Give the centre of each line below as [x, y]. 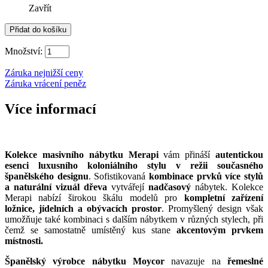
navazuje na [196, 261]
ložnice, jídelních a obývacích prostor [83, 209]
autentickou [239, 155]
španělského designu [47, 176]
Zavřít [40, 8]
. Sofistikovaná [119, 176]
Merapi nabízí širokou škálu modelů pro [95, 198]
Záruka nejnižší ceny [44, 73]
